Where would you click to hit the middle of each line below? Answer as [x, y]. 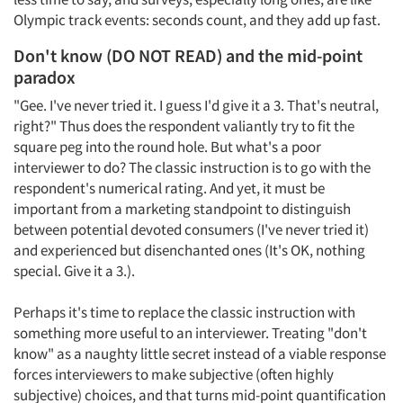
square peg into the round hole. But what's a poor [167, 147]
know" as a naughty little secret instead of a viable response [200, 354]
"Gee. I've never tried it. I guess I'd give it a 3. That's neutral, [196, 105]
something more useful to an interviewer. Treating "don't [190, 333]
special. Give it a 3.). [74, 271]
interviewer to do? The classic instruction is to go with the [192, 167]
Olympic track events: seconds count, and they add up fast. [197, 20]
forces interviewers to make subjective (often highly [174, 374]
